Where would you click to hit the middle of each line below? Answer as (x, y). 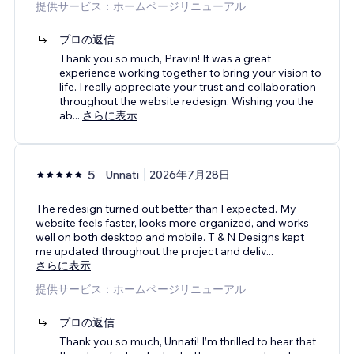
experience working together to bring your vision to (190, 72)
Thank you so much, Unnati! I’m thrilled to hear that (188, 341)
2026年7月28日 (190, 174)
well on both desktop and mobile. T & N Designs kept (170, 237)
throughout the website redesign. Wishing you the (186, 101)
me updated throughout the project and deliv (151, 251)
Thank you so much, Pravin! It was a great (165, 58)
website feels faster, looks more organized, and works (172, 222)
